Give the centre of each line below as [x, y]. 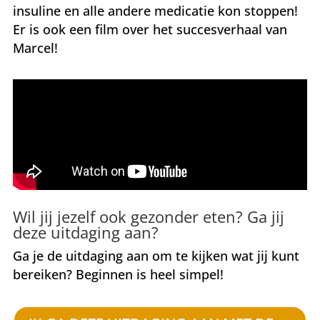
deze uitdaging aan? [85, 232]
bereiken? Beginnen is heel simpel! [118, 274]
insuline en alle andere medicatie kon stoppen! [155, 11]
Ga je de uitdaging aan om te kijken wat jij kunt [156, 255]
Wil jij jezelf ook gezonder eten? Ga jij [148, 216]
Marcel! [37, 48]
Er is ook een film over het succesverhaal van [150, 30]
